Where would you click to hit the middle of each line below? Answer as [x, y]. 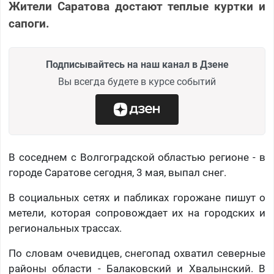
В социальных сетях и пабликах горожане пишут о [137, 198]
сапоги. [29, 24]
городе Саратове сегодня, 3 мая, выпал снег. [117, 173]
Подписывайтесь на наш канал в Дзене [137, 65]
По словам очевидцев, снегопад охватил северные [137, 254]
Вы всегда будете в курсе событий [137, 82]
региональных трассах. [65, 228]
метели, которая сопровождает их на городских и [137, 213]
